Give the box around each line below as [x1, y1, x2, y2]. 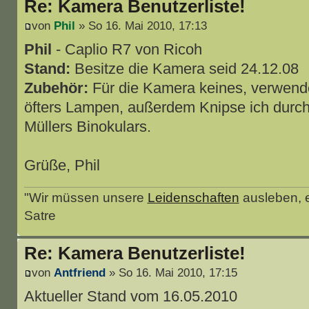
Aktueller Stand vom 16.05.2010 [23, 288, 237, 306]
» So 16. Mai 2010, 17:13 [74, 19, 207, 33]
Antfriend [53, 266, 106, 280]
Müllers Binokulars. [23, 118, 151, 136]
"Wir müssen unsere [23, 190, 148, 205]
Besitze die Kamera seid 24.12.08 [70, 60, 299, 78]
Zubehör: [23, 79, 88, 97]
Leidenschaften [147, 190, 239, 205]
